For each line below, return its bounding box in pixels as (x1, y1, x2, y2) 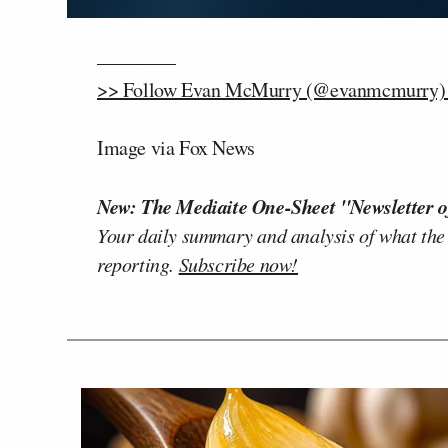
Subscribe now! (178, 250, 299, 277)
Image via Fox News (97, 133, 255, 161)
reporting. (97, 250, 179, 277)
